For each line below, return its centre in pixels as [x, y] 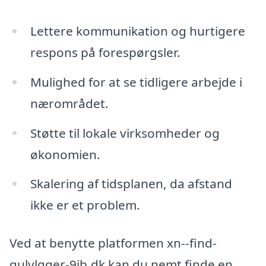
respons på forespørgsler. [105, 52]
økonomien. [65, 154]
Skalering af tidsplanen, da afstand [131, 184]
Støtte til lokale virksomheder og [125, 133]
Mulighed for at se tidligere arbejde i [136, 82]
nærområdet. [69, 103]
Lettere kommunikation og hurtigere [137, 31]
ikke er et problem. [85, 205]
